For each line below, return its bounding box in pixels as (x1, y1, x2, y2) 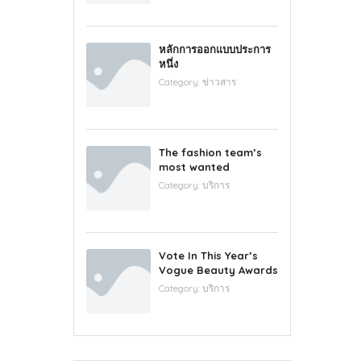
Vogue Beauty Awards (159, 263, 278, 277)
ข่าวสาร (202, 76, 236, 89)
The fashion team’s (159, 146, 262, 160)
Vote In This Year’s (159, 249, 258, 263)
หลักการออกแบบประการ (159, 43, 271, 56)
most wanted (159, 160, 230, 174)
